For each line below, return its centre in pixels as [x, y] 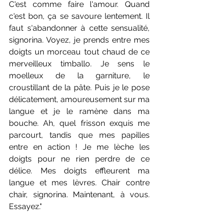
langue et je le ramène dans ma [79, 111]
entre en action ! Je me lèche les [79, 147]
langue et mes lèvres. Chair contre [79, 183]
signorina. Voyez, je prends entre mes [79, 40]
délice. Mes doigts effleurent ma [79, 171]
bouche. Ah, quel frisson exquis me [79, 123]
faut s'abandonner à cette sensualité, [79, 28]
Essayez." [26, 207]
